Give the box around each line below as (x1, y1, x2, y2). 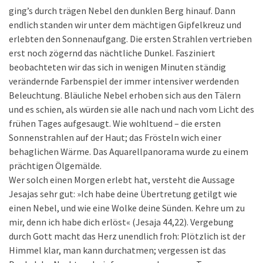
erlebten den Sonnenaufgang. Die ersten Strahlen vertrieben (9, 33, 252, 45)
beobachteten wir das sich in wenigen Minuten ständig (9, 61, 226, 73)
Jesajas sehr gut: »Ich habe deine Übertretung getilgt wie (9, 188, 237, 200)
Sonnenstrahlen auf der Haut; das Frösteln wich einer (9, 131, 221, 143)
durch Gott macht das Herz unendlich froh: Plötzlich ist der (9, 230, 245, 242)
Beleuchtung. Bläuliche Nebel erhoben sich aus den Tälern (9, 89, 241, 101)
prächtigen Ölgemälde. (9, 160, 102, 171)
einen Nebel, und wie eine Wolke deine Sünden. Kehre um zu (9, 202, 245, 214)
